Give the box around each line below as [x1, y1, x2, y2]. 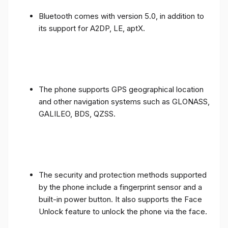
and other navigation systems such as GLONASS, [39, 96, 210, 106]
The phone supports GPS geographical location [39, 84, 204, 94]
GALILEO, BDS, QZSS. [39, 108, 116, 119]
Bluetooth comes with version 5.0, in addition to [39, 11, 204, 21]
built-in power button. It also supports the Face [39, 194, 202, 204]
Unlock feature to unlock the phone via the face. [39, 206, 207, 216]
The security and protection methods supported [39, 169, 207, 180]
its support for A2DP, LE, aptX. [39, 23, 145, 33]
